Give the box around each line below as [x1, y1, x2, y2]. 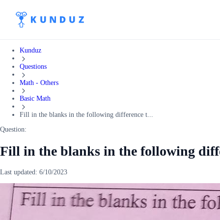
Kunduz [20, 47, 41, 54]
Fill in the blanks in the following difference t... [20, 111, 153, 119]
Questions [20, 62, 47, 70]
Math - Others [20, 79, 58, 86]
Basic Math [20, 95, 51, 103]
